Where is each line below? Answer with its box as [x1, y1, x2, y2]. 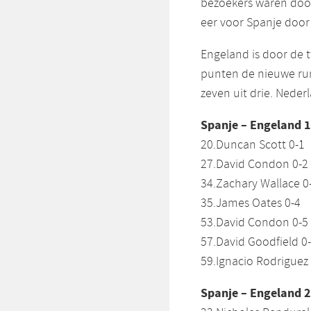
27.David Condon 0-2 [201, 156, 308, 174]
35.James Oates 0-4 [201, 195, 301, 212]
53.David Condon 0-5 [201, 215, 308, 232]
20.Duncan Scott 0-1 [201, 137, 305, 154]
